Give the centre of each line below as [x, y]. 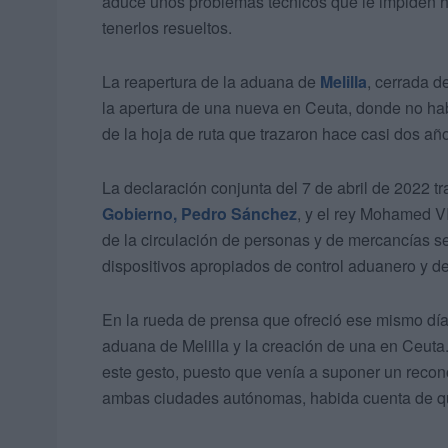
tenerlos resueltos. [167, 28]
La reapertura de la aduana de [211, 82]
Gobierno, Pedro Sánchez [199, 214]
